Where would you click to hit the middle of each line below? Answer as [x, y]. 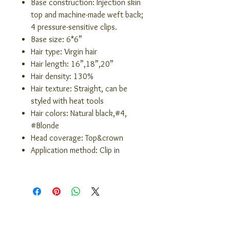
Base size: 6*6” [56, 40]
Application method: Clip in [75, 150]
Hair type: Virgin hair [64, 52]
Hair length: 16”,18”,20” [72, 64]
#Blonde [45, 126]
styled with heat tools [67, 101]
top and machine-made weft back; [87, 15]
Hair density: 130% [62, 76]
